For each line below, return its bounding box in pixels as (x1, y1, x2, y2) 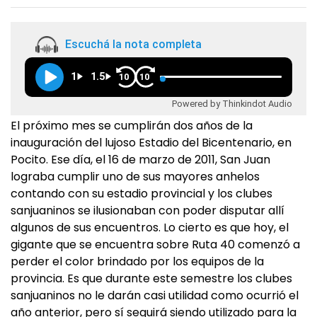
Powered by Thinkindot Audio (172, 98, 292, 109)
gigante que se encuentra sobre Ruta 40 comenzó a (11, 236, 300, 253)
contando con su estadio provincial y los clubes (11, 185, 272, 202)
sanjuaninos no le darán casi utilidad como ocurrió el (11, 287, 299, 304)
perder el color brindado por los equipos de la (11, 253, 264, 270)
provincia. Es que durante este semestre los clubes (11, 270, 292, 287)
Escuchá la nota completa (65, 38, 202, 52)
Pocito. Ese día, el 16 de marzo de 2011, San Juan (11, 151, 270, 168)
